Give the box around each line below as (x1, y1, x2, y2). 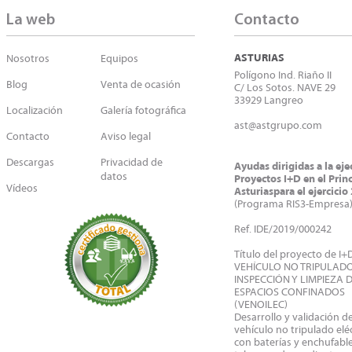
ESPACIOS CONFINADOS (234, 285, 345, 299)
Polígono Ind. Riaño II (234, 68, 332, 82)
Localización (6, 104, 63, 118)
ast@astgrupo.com (234, 119, 322, 133)
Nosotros (6, 52, 49, 66)
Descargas (6, 156, 54, 170)
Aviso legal (101, 130, 151, 144)
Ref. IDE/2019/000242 (234, 222, 332, 236)
